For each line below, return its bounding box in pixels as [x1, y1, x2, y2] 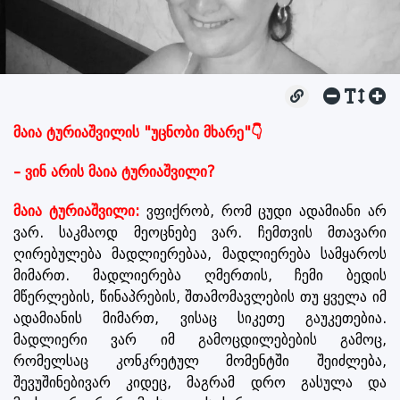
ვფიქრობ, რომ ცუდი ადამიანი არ [138, 202, 387, 220]
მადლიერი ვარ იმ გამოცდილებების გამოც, [13, 330, 387, 348]
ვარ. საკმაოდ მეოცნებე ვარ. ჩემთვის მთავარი [13, 223, 387, 241]
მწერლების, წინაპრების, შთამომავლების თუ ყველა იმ [13, 287, 387, 305]
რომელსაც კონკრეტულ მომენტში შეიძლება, [13, 352, 387, 370]
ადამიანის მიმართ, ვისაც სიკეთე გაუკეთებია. [13, 309, 387, 327]
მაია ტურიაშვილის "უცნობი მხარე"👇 [13, 123, 262, 141]
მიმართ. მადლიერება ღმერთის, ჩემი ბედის [13, 266, 387, 284]
